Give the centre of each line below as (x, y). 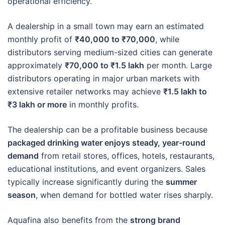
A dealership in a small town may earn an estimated (106, 26)
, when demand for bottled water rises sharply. (124, 195)
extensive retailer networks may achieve (85, 91)
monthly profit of (41, 39)
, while (167, 39)
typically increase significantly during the (87, 182)
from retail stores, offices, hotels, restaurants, (127, 155)
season (22, 195)
